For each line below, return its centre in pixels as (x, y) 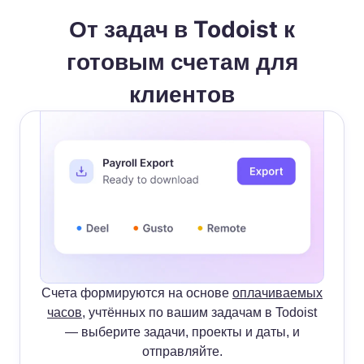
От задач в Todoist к (182, 30)
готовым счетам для (182, 62)
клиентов (182, 95)
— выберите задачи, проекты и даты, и (182, 331)
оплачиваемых (277, 292)
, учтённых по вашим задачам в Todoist (199, 312)
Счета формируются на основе (137, 292)
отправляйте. (182, 351)
